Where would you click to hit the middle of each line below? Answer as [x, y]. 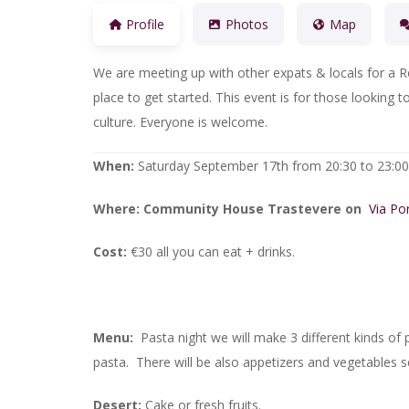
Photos [246, 24]
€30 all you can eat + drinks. [211, 252]
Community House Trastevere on [254, 209]
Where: [116, 209]
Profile [145, 24]
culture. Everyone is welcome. [180, 122]
